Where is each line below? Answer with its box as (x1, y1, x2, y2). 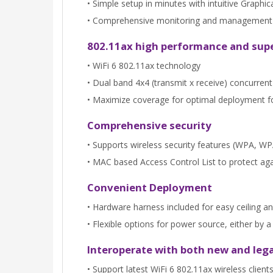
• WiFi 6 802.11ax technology (87, 59, 200, 71)
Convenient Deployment (87, 180, 212, 194)
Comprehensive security (87, 118, 211, 132)
